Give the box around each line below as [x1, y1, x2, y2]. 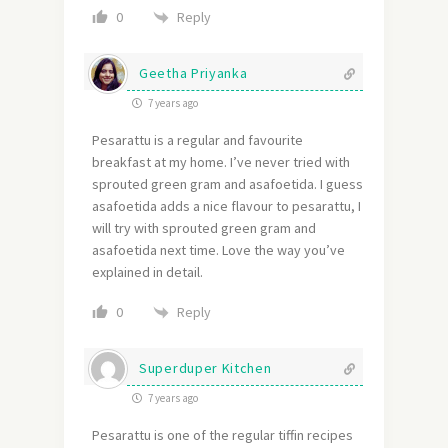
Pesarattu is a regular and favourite [92, 131, 303, 150]
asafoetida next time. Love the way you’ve [92, 241, 345, 260]
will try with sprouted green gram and [92, 219, 316, 238]
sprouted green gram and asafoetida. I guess [92, 175, 363, 194]
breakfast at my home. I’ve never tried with [92, 153, 350, 172]
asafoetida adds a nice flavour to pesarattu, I [92, 197, 361, 216]
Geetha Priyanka [139, 64, 248, 83]
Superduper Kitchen [139, 359, 272, 378]
